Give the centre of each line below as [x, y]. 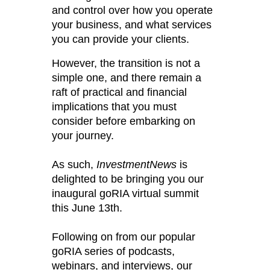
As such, [74, 164]
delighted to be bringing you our [128, 179]
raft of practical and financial [120, 92]
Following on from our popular [124, 237]
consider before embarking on [124, 121]
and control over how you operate [133, 10]
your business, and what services [132, 24]
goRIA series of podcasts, [114, 251]
